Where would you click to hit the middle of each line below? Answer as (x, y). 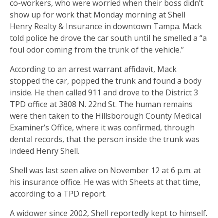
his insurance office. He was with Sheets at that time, (105, 182)
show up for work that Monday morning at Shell (98, 14)
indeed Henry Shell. (45, 151)
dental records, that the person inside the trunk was (105, 139)
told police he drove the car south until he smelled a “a (108, 38)
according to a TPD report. (58, 193)
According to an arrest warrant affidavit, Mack (93, 69)
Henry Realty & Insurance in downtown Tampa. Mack (106, 26)
